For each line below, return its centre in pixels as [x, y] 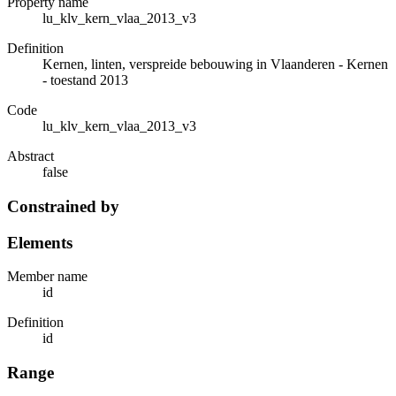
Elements [40, 242]
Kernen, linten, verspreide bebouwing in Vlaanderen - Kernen [215, 65]
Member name [47, 277]
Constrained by [63, 206]
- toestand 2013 [85, 80]
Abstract [30, 156]
